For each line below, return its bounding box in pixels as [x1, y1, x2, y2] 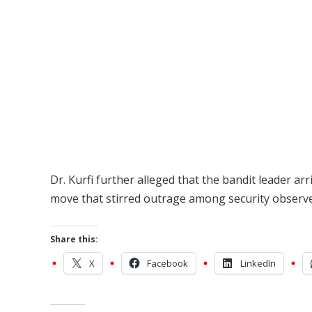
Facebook [147, 257, 188, 270]
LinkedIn [240, 257, 276, 270]
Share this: [50, 233, 98, 245]
